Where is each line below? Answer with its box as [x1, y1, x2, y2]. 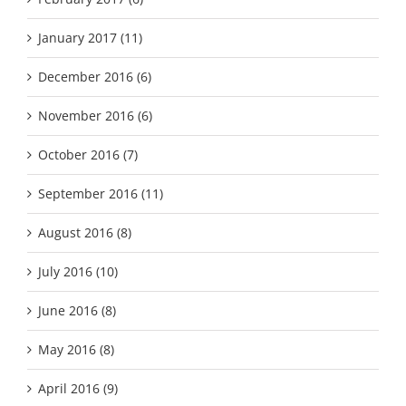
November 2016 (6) [38, 106, 152, 124]
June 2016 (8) [38, 301, 116, 319]
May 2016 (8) [38, 340, 114, 358]
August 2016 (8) [38, 223, 131, 241]
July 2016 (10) [38, 262, 118, 280]
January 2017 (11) [38, 28, 142, 46]
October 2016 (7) [38, 145, 138, 163]
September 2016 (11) [38, 184, 163, 202]
